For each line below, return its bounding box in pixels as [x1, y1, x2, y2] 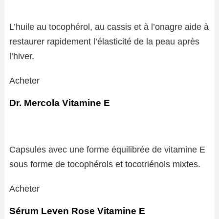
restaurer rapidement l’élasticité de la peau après [9, 37, 199, 46]
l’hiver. [9, 51, 34, 61]
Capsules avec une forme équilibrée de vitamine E [9, 145, 205, 154]
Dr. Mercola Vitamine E [9, 98, 110, 108]
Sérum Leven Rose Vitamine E [9, 206, 145, 216]
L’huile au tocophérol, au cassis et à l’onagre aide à [9, 22, 209, 32]
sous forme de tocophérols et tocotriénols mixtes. [9, 159, 200, 169]
